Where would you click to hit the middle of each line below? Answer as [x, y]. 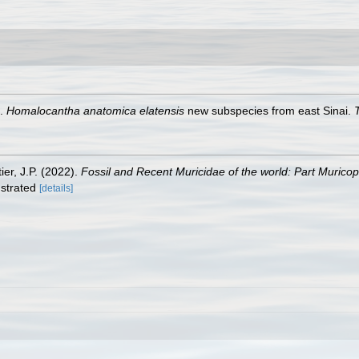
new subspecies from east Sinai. [269, 111]
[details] [56, 188]
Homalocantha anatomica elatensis [95, 111]
